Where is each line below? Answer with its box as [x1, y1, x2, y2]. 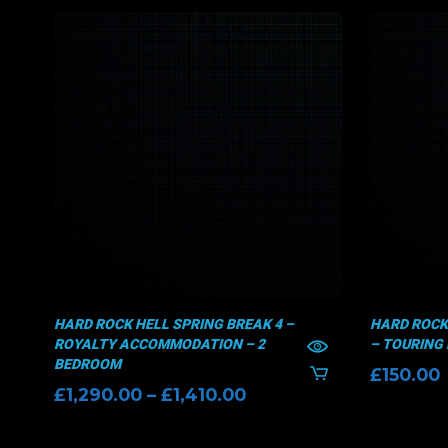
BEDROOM [53, 356, 121, 373]
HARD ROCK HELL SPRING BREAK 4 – [53, 316, 294, 333]
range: [244, 409, 305, 431]
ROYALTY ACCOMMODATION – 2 [53, 336, 265, 353]
